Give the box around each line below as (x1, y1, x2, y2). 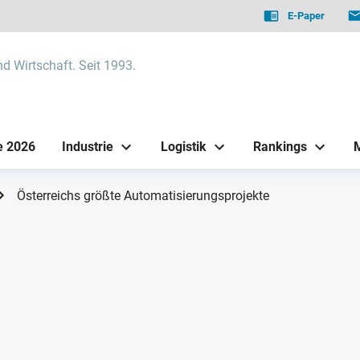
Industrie (62, 138, 114, 154)
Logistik (160, 138, 207, 154)
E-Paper (288, 10, 325, 22)
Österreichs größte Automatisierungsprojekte (17, 188, 269, 203)
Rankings (252, 138, 307, 154)
